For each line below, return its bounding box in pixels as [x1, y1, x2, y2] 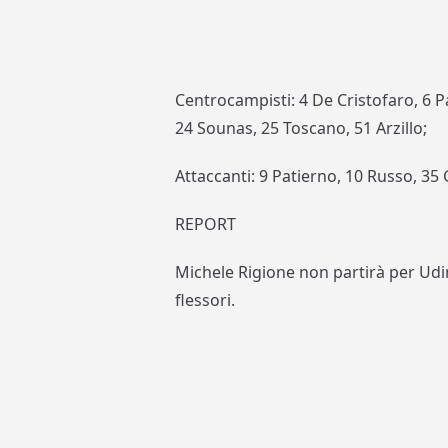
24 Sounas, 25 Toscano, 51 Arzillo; [175, 117, 428, 140]
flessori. [175, 289, 236, 312]
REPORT [175, 213, 237, 236]
